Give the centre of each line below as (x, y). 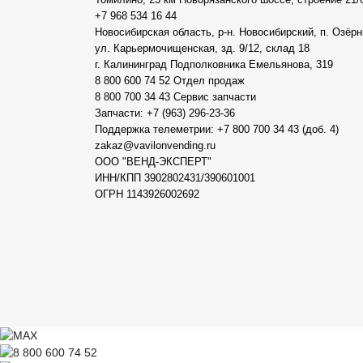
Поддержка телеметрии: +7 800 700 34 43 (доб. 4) (217, 130)
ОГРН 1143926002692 (147, 194)
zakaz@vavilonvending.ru (155, 146)
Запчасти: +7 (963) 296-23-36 (165, 113)
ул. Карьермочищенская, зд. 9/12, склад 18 (202, 49)
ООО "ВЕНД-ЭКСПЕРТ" (153, 162)
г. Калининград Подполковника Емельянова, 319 (214, 65)
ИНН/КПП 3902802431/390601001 (175, 178)
